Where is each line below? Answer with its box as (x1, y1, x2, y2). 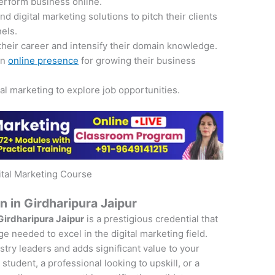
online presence (8, 54, 79, 66)
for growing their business (79, 54, 196, 66)
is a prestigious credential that (84, 212, 219, 225)
